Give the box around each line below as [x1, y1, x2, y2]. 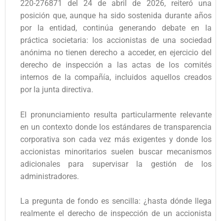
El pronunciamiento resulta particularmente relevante [20, 110, 212, 119]
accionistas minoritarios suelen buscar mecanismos [20, 147, 212, 156]
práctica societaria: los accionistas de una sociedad [20, 35, 212, 45]
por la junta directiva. [20, 84, 93, 94]
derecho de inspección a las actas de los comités [20, 60, 212, 70]
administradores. [20, 171, 79, 181]
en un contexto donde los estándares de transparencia [20, 122, 212, 132]
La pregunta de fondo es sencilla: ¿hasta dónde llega [20, 196, 212, 206]
